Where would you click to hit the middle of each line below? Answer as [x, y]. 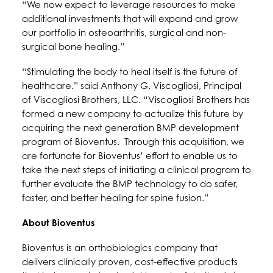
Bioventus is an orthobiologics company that [120, 248]
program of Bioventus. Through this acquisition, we [133, 142]
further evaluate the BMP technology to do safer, [130, 184]
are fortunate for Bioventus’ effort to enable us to [130, 156]
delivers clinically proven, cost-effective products [130, 262]
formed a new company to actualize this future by [133, 114]
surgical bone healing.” [73, 47]
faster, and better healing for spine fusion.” [115, 198]
